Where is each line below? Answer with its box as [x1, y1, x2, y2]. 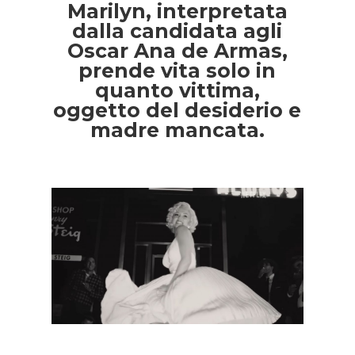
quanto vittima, [94, 78, 260, 103]
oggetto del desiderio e [53, 98, 302, 123]
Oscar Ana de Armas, [67, 39, 288, 63]
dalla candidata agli [72, 19, 283, 44]
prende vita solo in [78, 59, 277, 83]
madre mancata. [90, 118, 265, 143]
